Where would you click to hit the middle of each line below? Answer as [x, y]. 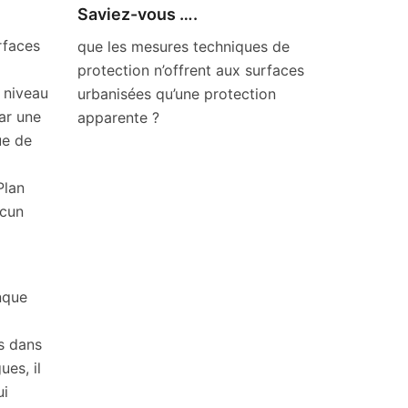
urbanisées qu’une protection [176, 94]
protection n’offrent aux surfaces [190, 70]
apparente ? [118, 117]
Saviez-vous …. [137, 14]
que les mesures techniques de [183, 46]
